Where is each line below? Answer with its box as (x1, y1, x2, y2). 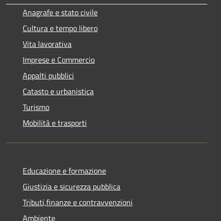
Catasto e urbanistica (23, 85, 94, 97)
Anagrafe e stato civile (23, 6, 98, 18)
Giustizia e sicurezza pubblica (23, 180, 120, 192)
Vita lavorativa (23, 37, 72, 50)
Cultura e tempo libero (23, 22, 98, 34)
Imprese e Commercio (23, 53, 95, 66)
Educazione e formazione (23, 164, 106, 177)
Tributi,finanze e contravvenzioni (23, 196, 133, 208)
